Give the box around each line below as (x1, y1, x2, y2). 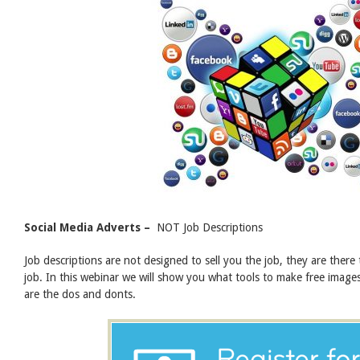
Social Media (24, 220, 96, 234)
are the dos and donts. (24, 287, 136, 301)
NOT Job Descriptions (157, 220, 263, 234)
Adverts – (96, 220, 157, 234)
